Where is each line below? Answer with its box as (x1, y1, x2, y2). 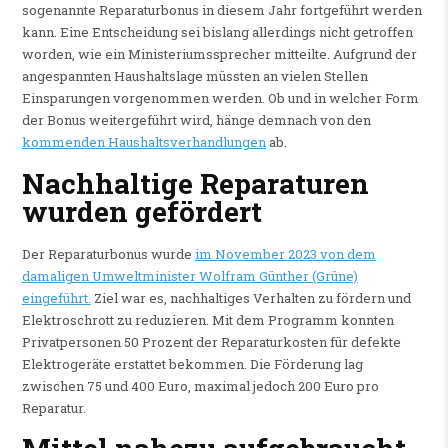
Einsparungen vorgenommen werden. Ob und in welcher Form (21, 88, 419, 107)
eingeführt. (21, 288, 91, 307)
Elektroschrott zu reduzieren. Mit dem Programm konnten (21, 310, 394, 329)
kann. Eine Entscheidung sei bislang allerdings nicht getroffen (21, 22, 413, 41)
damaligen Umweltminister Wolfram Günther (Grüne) (21, 266, 358, 285)
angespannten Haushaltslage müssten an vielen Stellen (21, 66, 368, 85)
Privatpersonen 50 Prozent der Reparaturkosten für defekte (21, 332, 401, 351)
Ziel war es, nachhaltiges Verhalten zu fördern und (90, 288, 411, 307)
